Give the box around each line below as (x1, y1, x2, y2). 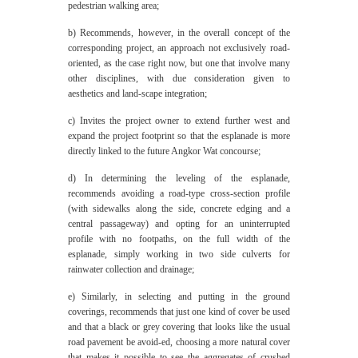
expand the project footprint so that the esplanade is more (68, 130, 290, 141)
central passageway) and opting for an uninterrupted (68, 218, 290, 229)
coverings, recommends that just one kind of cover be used (68, 306, 290, 317)
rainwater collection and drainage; (68, 264, 194, 275)
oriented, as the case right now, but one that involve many (68, 58, 290, 69)
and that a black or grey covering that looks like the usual (68, 321, 290, 332)
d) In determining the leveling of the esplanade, (68, 173, 290, 184)
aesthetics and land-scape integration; (68, 88, 207, 99)
